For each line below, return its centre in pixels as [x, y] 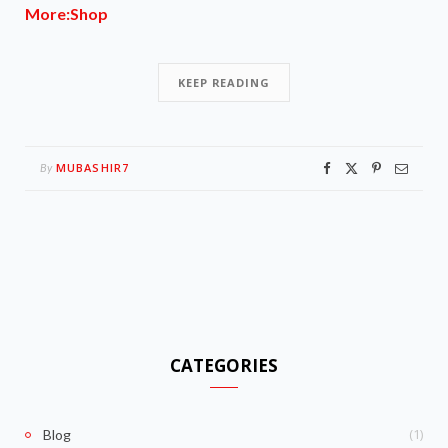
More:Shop [66, 13]
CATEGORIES [224, 365]
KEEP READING [224, 82]
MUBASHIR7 [92, 167]
